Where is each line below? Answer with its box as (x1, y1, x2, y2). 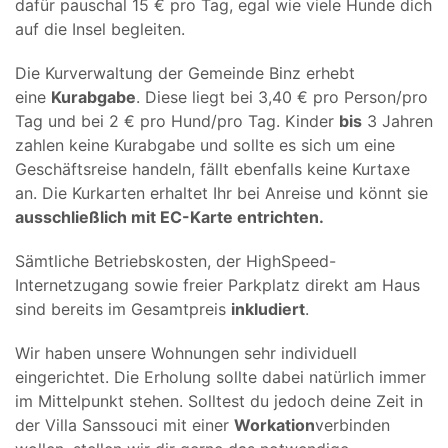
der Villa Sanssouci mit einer (15, 414, 234, 435)
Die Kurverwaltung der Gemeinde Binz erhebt (15, 62, 355, 83)
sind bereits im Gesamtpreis (15, 298, 231, 319)
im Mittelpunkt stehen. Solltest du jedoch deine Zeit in (15, 390, 423, 411)
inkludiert (231, 298, 305, 319)
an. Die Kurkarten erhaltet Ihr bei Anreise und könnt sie (15, 182, 428, 203)
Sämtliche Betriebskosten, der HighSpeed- (15, 250, 336, 271)
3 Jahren (362, 110, 433, 131)
